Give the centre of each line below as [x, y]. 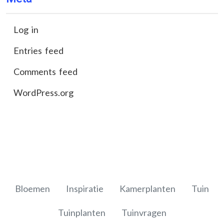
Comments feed [45, 71]
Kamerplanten [147, 188]
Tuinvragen [144, 212]
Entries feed [38, 50]
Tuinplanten [81, 212]
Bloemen [32, 188]
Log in [26, 29]
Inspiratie [85, 188]
